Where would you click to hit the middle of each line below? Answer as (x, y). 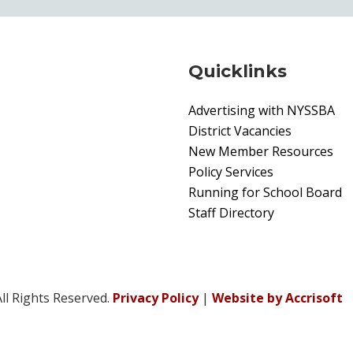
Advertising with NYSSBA (262, 110)
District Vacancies (240, 130)
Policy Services (231, 171)
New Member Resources (261, 151)
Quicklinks (238, 71)
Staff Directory (231, 212)
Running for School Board (265, 192)
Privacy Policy (156, 297)
